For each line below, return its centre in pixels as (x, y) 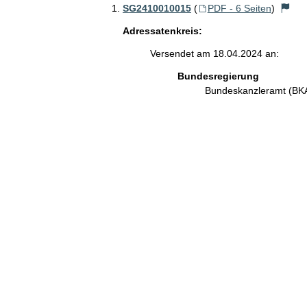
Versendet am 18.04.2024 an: (214, 53)
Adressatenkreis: (162, 30)
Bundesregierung (218, 76)
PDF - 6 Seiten (239, 8)
